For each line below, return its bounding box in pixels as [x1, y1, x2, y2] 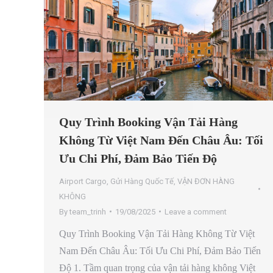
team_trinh [69, 207, 106, 216]
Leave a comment [165, 207, 227, 216]
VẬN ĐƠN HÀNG [177, 176, 235, 186]
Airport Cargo [59, 176, 107, 186]
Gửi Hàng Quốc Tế [110, 176, 174, 186]
